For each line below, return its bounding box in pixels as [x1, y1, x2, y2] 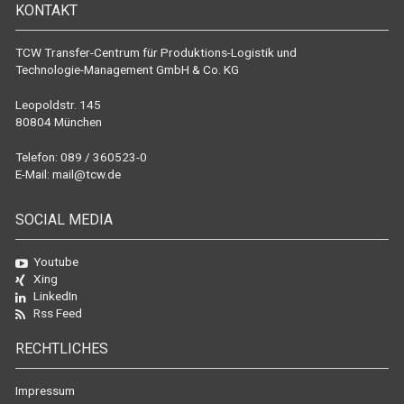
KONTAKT [15, 2, 78, 19]
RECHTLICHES [15, 340, 108, 357]
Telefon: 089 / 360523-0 [15, 150, 147, 164]
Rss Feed [33, 306, 83, 320]
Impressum [15, 383, 75, 398]
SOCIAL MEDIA [15, 211, 113, 228]
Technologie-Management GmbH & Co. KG [15, 62, 239, 77]
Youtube [33, 254, 79, 269]
